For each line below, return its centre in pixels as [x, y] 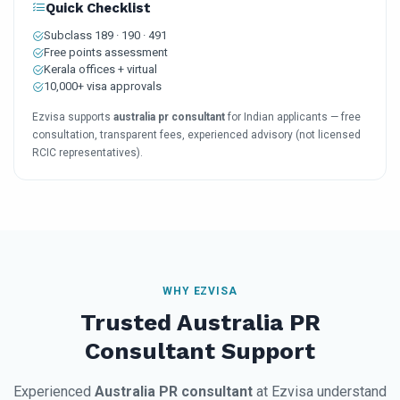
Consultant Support [200, 351]
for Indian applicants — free [293, 117]
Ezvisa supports [73, 117]
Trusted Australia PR [200, 323]
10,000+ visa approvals [103, 87]
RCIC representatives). [87, 153]
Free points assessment [106, 53]
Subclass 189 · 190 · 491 [105, 36]
